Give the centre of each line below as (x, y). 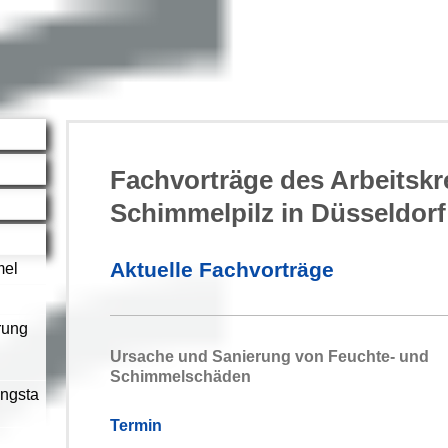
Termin (136, 425)
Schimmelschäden (181, 376)
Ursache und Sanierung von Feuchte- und (270, 356)
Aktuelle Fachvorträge (222, 269)
